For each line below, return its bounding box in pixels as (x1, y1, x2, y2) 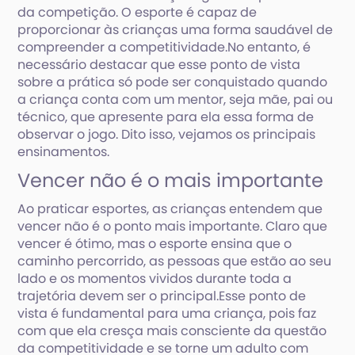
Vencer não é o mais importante (17, 167, 324, 193)
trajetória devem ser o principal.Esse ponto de (17, 287, 307, 305)
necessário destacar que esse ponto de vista (17, 55, 301, 74)
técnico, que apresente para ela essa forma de (17, 108, 315, 126)
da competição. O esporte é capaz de (17, 3, 258, 21)
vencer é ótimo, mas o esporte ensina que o (17, 235, 292, 253)
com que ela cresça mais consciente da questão (17, 322, 327, 340)
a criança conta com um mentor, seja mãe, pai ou (17, 90, 334, 109)
